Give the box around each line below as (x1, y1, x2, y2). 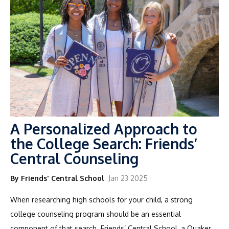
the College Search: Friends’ (10, 134, 197, 153)
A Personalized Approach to (10, 119, 197, 138)
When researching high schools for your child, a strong (10, 195, 193, 204)
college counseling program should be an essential (10, 209, 181, 218)
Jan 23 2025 (108, 173, 148, 182)
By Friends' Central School (10, 173, 104, 182)
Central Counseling (10, 149, 139, 168)
